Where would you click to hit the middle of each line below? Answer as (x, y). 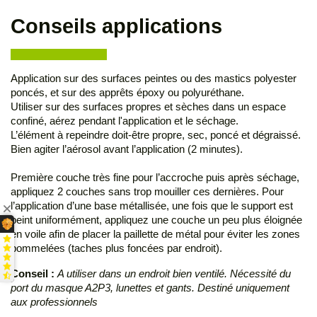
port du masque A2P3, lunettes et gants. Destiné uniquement (150, 288)
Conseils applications (119, 27)
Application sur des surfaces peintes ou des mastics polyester (154, 79)
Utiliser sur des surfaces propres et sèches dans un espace (148, 107)
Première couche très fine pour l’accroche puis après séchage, (155, 178)
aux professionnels (54, 302)
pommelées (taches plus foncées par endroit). (116, 248)
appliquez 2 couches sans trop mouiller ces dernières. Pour (147, 192)
